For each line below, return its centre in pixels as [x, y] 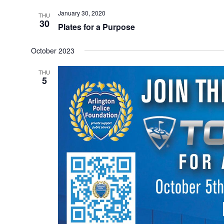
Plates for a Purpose [96, 26]
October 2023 [52, 50]
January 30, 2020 [81, 12]
